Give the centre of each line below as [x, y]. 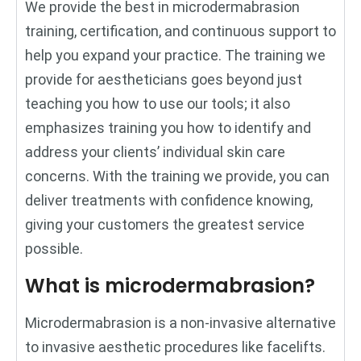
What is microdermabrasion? [170, 285]
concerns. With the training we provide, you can [177, 176]
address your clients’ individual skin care [155, 151]
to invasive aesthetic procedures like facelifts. [175, 346]
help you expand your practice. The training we [175, 55]
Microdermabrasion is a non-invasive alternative [180, 322]
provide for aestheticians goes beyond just [164, 79]
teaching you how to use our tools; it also [158, 103]
